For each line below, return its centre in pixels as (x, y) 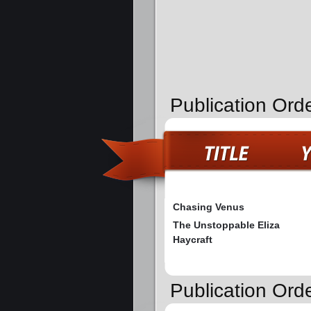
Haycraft (193, 240)
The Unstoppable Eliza (226, 225)
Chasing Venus (209, 207)
